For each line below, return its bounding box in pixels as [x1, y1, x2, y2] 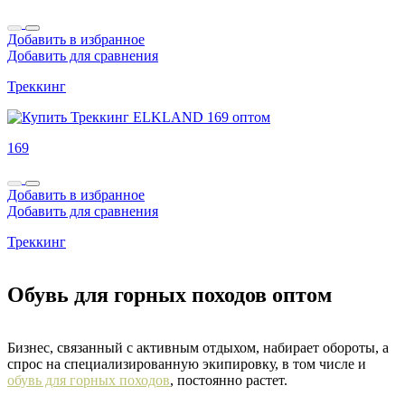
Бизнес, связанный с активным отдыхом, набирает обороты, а [7, 339, 389, 355]
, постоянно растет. [170, 372, 287, 388]
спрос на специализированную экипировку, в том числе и [7, 355, 366, 372]
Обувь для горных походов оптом [7, 282, 332, 306]
